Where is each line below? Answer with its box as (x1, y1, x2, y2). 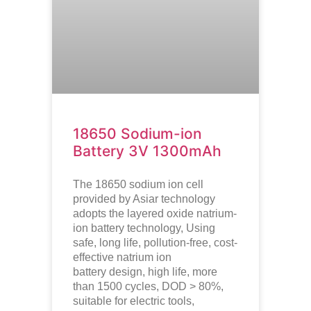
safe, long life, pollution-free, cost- (72, 236, 237, 249)
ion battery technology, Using (72, 221, 215, 234)
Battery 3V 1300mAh (72, 142, 221, 160)
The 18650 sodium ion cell (72, 178, 203, 190)
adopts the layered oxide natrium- (72, 207, 237, 219)
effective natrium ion (72, 251, 171, 263)
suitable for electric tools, (72, 294, 194, 307)
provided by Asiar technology (72, 192, 215, 205)
